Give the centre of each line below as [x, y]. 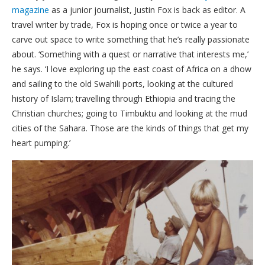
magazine [30, 10]
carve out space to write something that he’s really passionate [131, 40]
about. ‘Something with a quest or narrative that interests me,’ [130, 54]
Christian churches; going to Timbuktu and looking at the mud [130, 114]
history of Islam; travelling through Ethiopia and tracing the [124, 99]
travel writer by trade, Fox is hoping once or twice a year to [125, 25]
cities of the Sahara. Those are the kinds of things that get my [130, 128]
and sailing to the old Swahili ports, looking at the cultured [122, 84]
